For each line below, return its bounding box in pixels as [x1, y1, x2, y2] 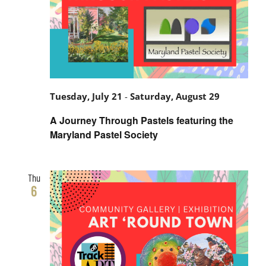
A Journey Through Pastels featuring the [50, 113, 233, 127]
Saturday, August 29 [130, 90, 220, 103]
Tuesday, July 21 [50, 90, 122, 103]
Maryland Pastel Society [50, 127, 158, 141]
